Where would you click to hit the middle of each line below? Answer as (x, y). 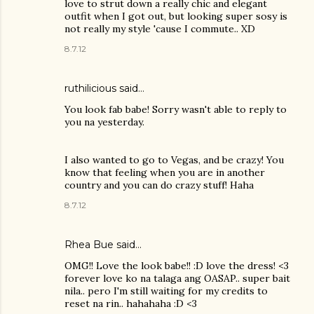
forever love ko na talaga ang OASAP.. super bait (177, 279)
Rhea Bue (89, 245)
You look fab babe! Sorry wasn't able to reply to (176, 110)
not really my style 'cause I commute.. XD (160, 29)
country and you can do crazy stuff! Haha (159, 185)
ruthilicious (90, 89)
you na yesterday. (104, 122)
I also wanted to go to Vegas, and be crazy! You (174, 160)
